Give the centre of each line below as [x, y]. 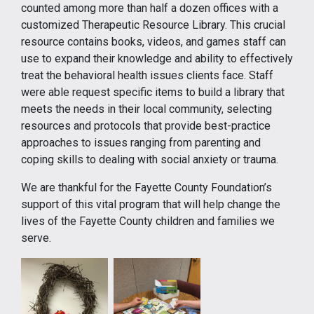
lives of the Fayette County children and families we [148, 221]
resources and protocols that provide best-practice [146, 126]
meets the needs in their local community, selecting [146, 109]
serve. [36, 238]
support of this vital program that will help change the [151, 204]
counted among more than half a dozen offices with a [150, 8]
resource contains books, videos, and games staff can [153, 42]
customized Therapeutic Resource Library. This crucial [153, 25]
